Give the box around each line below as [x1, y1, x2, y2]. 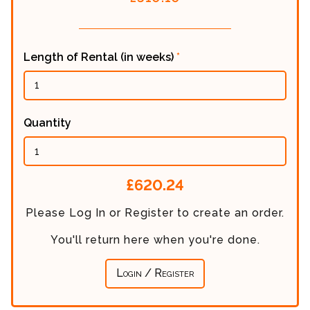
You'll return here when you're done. [50, 232, 260, 246]
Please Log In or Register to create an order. [26, 206, 284, 219]
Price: [24, 192, 67, 210]
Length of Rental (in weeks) [24, 50, 176, 64]
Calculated [24, 175, 110, 193]
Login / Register [116, 266, 194, 280]
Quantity [24, 116, 71, 129]
